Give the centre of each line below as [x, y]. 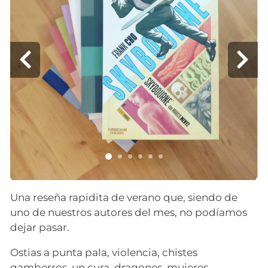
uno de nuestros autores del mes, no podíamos [129, 213]
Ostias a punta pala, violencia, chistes [104, 253]
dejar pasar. [40, 228]
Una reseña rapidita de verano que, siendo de [124, 198]
